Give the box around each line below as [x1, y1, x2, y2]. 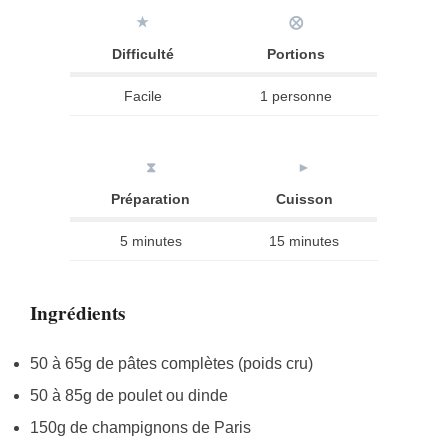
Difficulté [111, 46, 174, 63]
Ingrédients [30, 298, 125, 327]
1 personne [260, 88, 332, 105]
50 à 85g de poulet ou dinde [30, 386, 228, 404]
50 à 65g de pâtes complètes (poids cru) [30, 354, 313, 372]
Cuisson [275, 191, 333, 208]
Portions [267, 46, 325, 63]
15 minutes [269, 233, 339, 250]
